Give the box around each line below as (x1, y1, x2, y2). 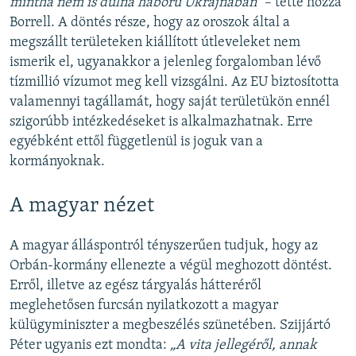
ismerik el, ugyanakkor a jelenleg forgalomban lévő (10, 54, 321, 70)
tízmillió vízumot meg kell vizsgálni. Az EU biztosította (10, 74, 339, 90)
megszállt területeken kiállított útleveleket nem (10, 34, 300, 50)
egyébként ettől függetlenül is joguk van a (10, 133, 263, 149)
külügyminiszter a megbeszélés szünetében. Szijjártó (10, 317, 331, 333)
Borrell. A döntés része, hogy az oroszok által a (10, 14, 290, 30)
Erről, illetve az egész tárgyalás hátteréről (10, 277, 261, 293)
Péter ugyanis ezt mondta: (10, 337, 170, 353)
